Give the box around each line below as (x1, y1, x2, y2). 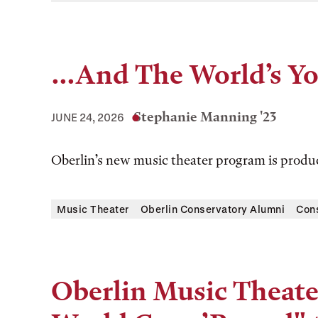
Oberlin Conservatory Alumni (140, 203, 285, 215)
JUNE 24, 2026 (51, 111, 124, 124)
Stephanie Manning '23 (133, 109, 277, 125)
